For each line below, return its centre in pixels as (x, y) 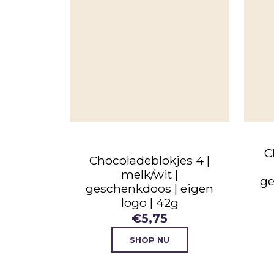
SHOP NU (150, 240)
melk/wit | (150, 175)
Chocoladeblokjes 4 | (150, 161)
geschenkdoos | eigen (150, 189)
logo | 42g (150, 203)
